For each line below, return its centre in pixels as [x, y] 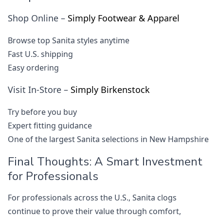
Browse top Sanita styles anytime [69, 41]
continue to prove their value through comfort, [94, 211]
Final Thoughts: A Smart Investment [105, 162]
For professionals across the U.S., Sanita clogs [92, 198]
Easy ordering [33, 68]
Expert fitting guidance [50, 126]
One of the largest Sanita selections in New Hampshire [108, 139]
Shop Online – [38, 18]
